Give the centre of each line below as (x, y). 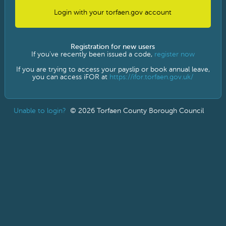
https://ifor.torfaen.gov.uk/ (152, 77)
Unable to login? (40, 111)
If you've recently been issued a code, (93, 54)
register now (174, 54)
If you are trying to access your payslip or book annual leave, (113, 70)
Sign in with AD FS (113, 16)
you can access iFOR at (71, 77)
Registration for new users (113, 47)
